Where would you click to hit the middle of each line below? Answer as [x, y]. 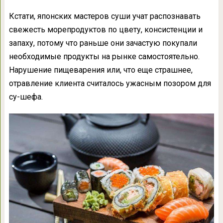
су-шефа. [26, 97]
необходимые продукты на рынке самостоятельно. [104, 56]
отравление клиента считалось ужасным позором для [110, 83]
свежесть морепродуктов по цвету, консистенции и [106, 29]
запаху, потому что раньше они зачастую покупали [103, 43]
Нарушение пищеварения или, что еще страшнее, [101, 70]
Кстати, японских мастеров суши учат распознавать [105, 16]
